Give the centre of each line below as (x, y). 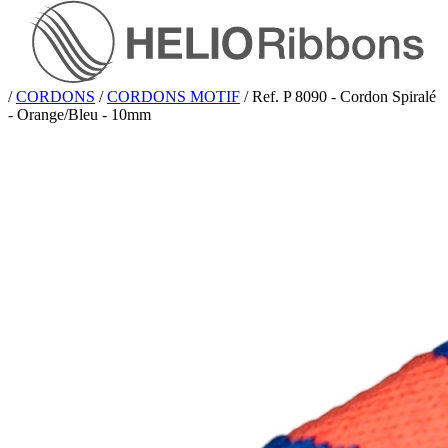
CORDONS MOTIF (173, 97)
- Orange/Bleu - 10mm (79, 115)
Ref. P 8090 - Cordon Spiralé (344, 97)
